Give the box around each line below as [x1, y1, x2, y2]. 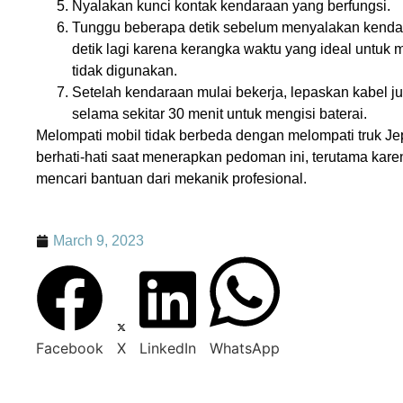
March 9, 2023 [53, 232, 144, 248]
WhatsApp [210, 338, 280, 357]
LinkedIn [139, 338, 196, 357]
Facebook [36, 338, 103, 357]
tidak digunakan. [72, 63, 177, 79]
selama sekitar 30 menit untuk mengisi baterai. [72, 106, 367, 122]
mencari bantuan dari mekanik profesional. [36, 171, 307, 187]
